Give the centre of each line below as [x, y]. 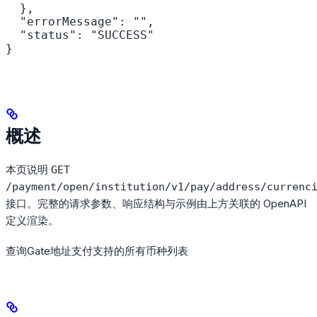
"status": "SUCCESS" [80, 35]
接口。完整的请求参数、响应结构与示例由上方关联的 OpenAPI [156, 204]
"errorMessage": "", [80, 22]
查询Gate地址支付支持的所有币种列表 [97, 251]
